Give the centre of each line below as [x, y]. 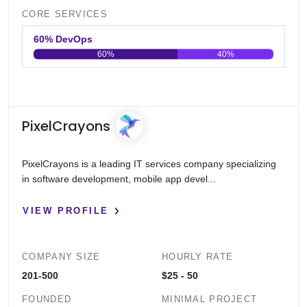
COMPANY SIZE [61, 257]
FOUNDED [47, 299]
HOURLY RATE [198, 257]
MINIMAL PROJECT [210, 299]
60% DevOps [74, 39]
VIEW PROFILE [66, 210]
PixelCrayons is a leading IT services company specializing [149, 164]
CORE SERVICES [65, 14]
